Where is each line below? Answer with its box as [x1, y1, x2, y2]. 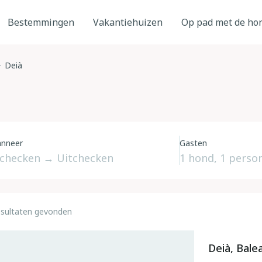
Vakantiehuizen [93, 16, 163, 29]
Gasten [179, 137, 207, 149]
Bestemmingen [8, 16, 74, 29]
